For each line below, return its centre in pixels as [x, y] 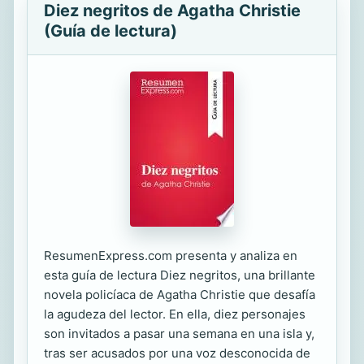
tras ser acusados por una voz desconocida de [177, 353]
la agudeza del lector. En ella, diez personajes [175, 314]
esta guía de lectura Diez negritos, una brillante [180, 275]
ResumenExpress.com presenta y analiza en [171, 256]
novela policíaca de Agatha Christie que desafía [180, 295]
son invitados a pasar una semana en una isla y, [179, 334]
